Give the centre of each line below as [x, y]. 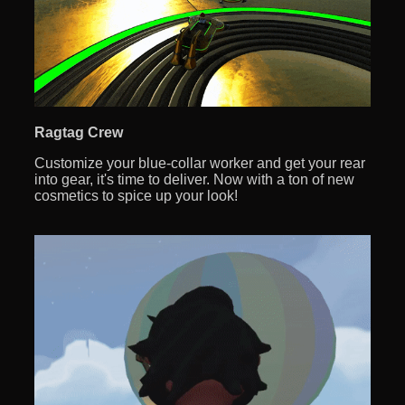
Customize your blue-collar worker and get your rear [200, 164]
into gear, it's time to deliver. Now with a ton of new [194, 180]
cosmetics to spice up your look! [136, 196]
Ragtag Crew [79, 133]
